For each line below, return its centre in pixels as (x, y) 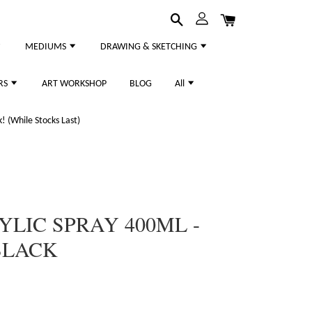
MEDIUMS (47, 47)
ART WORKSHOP (74, 84)
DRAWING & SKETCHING (150, 47)
